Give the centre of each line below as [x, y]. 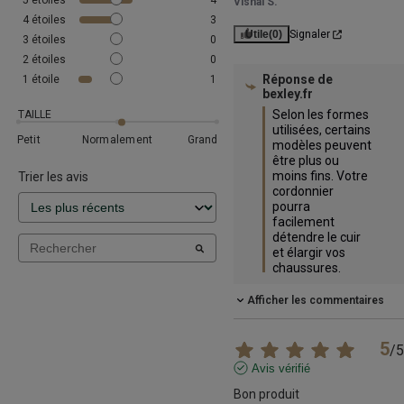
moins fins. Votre [320, 176]
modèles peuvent [321, 146]
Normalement [117, 139]
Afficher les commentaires [315, 300]
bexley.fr [287, 94]
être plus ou [305, 161]
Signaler [309, 35]
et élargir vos [308, 253]
